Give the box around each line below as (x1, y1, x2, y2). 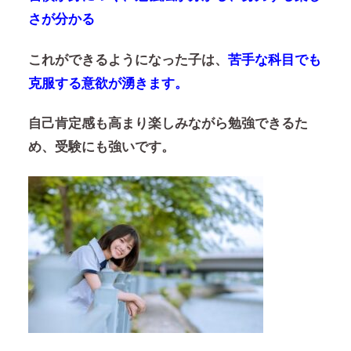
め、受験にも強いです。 (27, 139, 175, 155)
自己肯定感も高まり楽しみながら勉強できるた (27, 116, 308, 132)
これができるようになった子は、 (27, 52, 228, 67)
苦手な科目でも (227, 52, 321, 67)
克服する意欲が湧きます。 (27, 75, 188, 91)
